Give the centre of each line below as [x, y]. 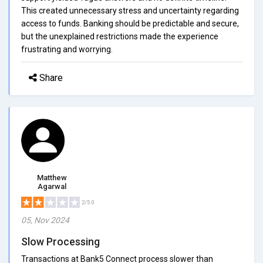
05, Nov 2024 [45, 220]
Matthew [52, 177]
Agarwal [52, 186]
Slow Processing [60, 241]
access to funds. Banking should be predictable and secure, [130, 23]
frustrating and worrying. [67, 49]
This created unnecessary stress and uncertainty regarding [130, 10]
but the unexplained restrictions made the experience [120, 36]
